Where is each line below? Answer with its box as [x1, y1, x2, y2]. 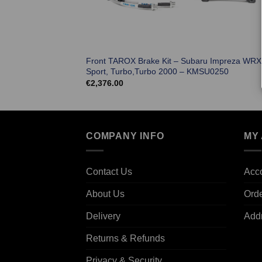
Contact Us [86, 166, 132, 177]
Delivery [86, 211, 120, 221]
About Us [86, 188, 125, 199]
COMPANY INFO [86, 131, 164, 142]
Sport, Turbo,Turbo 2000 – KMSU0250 [85, 66, 229, 76]
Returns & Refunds [86, 233, 165, 243]
